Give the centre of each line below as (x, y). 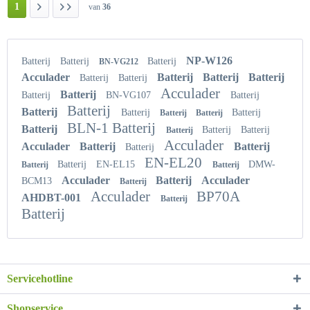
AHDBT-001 (53, 197)
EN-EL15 (117, 164)
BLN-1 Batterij (113, 128)
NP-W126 (209, 60)
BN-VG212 (120, 61)
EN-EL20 (175, 162)
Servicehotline (40, 278)
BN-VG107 (130, 95)
